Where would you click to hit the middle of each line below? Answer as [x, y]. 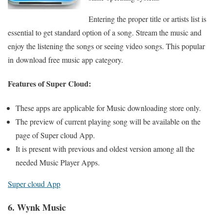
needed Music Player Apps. [58, 162]
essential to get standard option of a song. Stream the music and [105, 33]
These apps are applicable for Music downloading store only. [108, 108]
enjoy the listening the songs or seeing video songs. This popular [106, 46]
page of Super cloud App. [55, 135]
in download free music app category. [65, 60]
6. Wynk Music [37, 207]
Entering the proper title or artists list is [147, 19]
